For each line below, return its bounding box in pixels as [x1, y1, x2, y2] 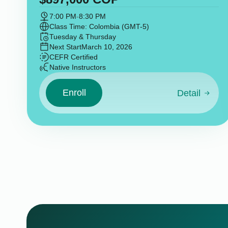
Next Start [49, 43, 81, 51]
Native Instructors [49, 63, 106, 72]
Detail [177, 88, 201, 99]
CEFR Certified [49, 53, 98, 62]
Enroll [62, 87, 86, 98]
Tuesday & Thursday [49, 33, 116, 41]
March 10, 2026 [81, 43, 132, 51]
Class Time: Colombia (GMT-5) [49, 22, 149, 31]
